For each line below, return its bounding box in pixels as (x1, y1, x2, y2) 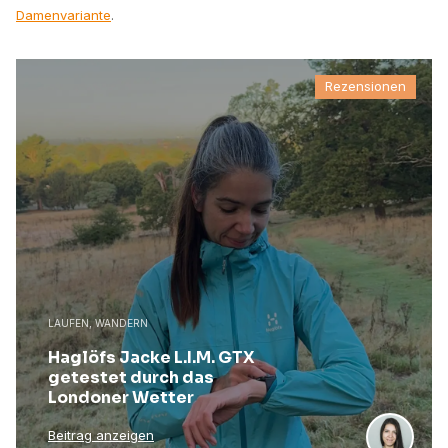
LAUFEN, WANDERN (48, 316, 148, 329)
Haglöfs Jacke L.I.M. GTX (48, 346, 255, 368)
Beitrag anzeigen (48, 426, 154, 443)
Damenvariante (16, 6, 111, 23)
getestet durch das (48, 366, 214, 388)
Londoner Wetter (48, 386, 194, 408)
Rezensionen (325, 78, 406, 95)
